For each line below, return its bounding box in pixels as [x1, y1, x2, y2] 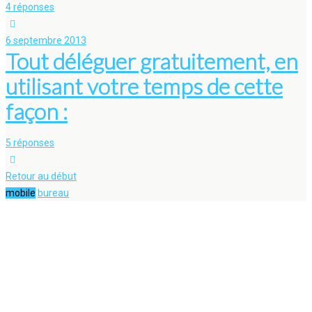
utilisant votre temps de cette [6, 72, 283, 100]
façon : [6, 97, 68, 125]
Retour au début [6, 171, 77, 182]
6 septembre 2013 [6, 35, 86, 46]
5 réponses [6, 137, 54, 148]
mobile [6, 187, 36, 198]
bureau [38, 187, 69, 198]
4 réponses [6, 1, 54, 13]
